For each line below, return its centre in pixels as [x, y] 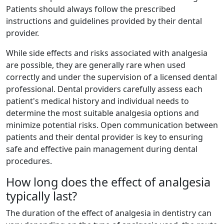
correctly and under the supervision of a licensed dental [111, 77]
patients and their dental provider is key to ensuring [104, 137]
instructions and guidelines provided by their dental [104, 21]
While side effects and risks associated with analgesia [107, 53]
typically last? [41, 196]
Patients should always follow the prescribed [91, 9]
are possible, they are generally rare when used [96, 65]
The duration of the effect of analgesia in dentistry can [109, 213]
